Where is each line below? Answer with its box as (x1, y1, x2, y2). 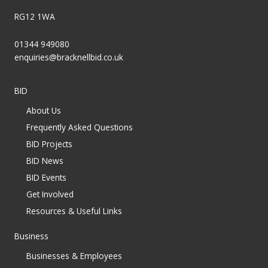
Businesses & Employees (26, 249, 122, 261)
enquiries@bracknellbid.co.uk (14, 51, 123, 63)
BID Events (26, 171, 66, 183)
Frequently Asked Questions (26, 121, 133, 133)
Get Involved (26, 188, 74, 200)
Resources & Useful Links (26, 205, 122, 217)
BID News (26, 154, 63, 166)
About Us (26, 104, 61, 116)
